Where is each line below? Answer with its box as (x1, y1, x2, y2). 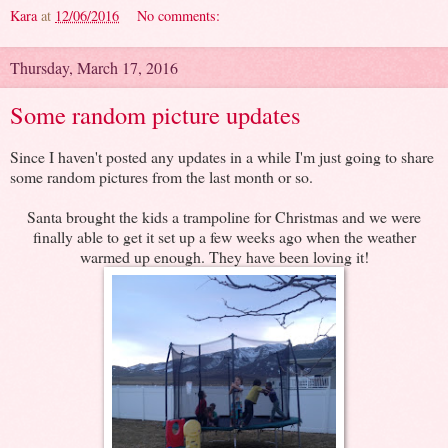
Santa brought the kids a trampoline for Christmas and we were (27, 205, 421, 227)
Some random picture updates (10, 97, 301, 131)
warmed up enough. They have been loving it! (79, 245, 369, 267)
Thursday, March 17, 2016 (10, 56, 178, 78)
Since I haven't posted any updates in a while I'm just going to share (10, 145, 434, 167)
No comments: (137, 5, 221, 25)
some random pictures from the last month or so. (10, 165, 318, 187)
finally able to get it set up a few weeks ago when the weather (32, 225, 416, 247)
